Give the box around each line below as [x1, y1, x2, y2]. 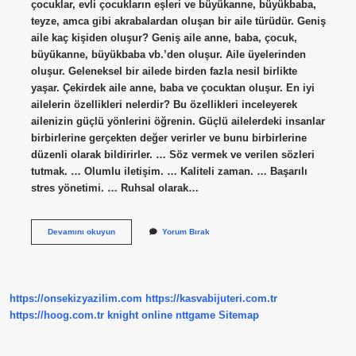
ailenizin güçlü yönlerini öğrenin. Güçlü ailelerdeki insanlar [30, 114, 325, 127]
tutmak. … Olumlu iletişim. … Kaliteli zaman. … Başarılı [30, 164, 308, 177]
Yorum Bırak [161, 226, 210, 236]
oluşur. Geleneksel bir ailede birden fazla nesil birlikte [30, 64, 297, 77]
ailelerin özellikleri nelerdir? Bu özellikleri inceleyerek [30, 98, 297, 110]
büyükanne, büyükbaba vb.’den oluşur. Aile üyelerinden [30, 48, 306, 60]
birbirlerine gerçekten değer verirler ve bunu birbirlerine [30, 131, 307, 144]
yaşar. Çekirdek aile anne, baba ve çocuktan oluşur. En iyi [30, 81, 315, 94]
